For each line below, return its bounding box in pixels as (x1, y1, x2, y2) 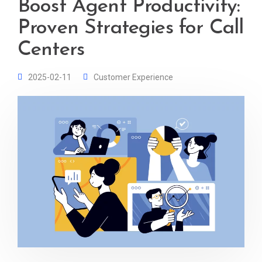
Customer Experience (94, 73, 173, 82)
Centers (18, 40, 85, 60)
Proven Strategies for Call (18, 18, 244, 39)
